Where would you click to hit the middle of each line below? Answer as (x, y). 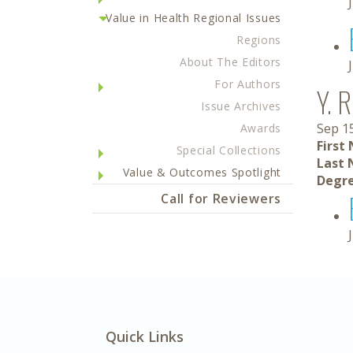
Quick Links (145, 336)
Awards (260, 128)
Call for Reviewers (221, 199)
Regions (259, 40)
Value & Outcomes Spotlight (202, 172)
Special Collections (229, 150)
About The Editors (230, 62)
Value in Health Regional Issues (193, 18)
